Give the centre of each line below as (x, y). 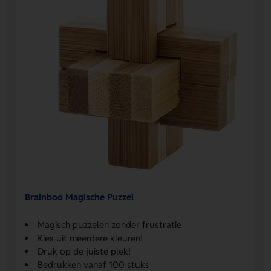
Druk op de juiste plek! (84, 251)
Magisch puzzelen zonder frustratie (110, 224)
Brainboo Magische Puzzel (80, 197)
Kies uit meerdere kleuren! (90, 238)
